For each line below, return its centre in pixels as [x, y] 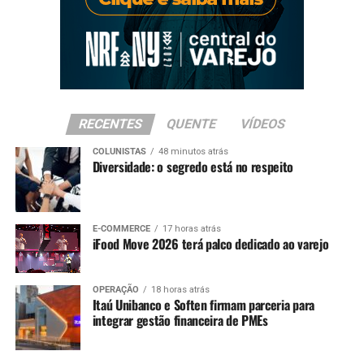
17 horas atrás [191, 229]
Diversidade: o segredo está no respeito [193, 167]
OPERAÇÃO [115, 290]
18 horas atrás [180, 290]
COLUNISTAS [119, 152]
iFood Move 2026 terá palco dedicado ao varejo [210, 244]
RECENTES [110, 124]
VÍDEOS [263, 124]
